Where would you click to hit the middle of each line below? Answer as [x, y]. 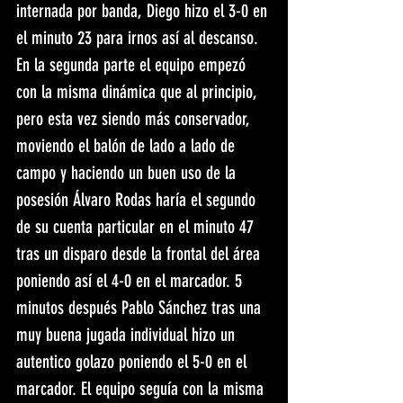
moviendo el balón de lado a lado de [128, 146]
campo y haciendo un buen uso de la [128, 173]
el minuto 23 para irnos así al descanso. [139, 38]
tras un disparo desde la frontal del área [140, 254]
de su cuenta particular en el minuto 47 [137, 227]
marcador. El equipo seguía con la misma [142, 389]
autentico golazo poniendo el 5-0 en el [134, 362]
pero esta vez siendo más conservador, [135, 119]
